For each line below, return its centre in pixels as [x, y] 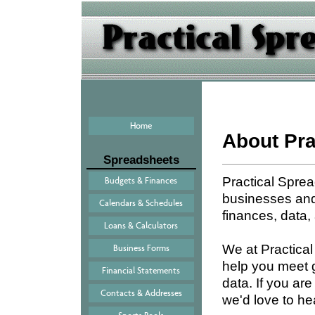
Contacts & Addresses [141, 293]
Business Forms [141, 248]
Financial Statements [141, 270]
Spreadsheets [141, 160]
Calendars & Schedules [141, 203]
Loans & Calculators [141, 225]
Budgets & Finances [141, 180]
